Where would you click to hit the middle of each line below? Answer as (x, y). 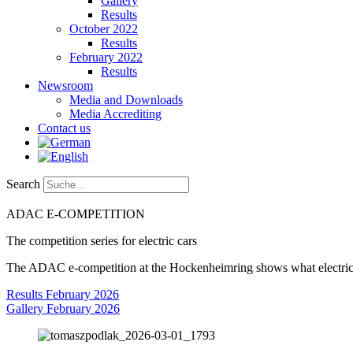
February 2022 (106, 57)
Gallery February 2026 (63, 308)
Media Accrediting (115, 114)
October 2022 (104, 29)
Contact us (64, 128)
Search (23, 184)
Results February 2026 (63, 294)
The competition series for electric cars (102, 241)
